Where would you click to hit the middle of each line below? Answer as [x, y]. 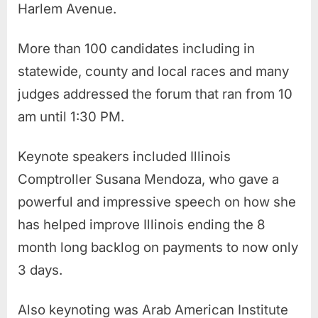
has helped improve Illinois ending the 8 [142, 224]
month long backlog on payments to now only [158, 247]
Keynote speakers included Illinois [124, 156]
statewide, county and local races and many [153, 71]
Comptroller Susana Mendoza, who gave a [148, 179]
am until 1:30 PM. [71, 116]
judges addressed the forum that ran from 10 [155, 94]
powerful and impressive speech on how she [157, 202]
